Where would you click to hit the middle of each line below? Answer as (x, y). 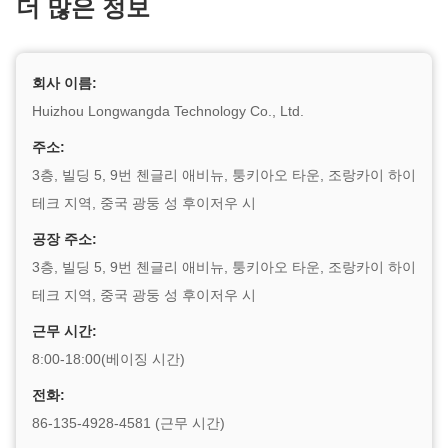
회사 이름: (64, 83)
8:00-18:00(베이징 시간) (108, 359)
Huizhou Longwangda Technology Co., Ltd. (168, 111)
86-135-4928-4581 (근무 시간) (128, 423)
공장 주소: (64, 239)
